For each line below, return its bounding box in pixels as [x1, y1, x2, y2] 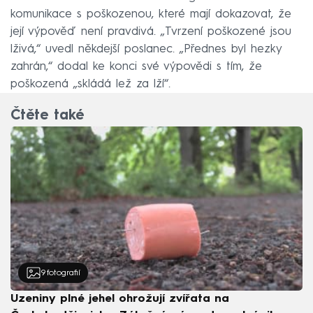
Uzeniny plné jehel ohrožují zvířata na [10, 293, 229, 305]
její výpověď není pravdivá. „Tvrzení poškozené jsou [10, 26, 291, 38]
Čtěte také [10, 109, 84, 124]
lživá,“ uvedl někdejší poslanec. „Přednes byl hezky [10, 43, 282, 56]
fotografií [46, 268, 80, 277]
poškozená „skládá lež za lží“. [10, 78, 170, 91]
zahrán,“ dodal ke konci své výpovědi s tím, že [10, 61, 262, 73]
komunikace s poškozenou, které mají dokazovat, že [10, 8, 291, 21]
